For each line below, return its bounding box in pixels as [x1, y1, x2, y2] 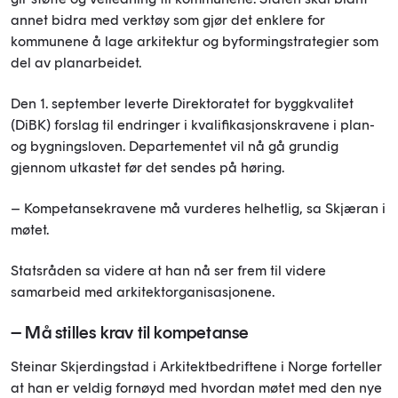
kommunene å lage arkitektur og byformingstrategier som [11, 32, 378, 50]
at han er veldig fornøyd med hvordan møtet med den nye [11, 378, 382, 396]
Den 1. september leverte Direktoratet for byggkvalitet [11, 94, 354, 112]
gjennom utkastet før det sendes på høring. [11, 158, 284, 176]
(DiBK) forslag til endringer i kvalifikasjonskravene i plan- [11, 115, 375, 133]
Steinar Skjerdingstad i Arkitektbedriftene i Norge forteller [11, 357, 382, 375]
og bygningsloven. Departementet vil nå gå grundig [11, 137, 338, 155]
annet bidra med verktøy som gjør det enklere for [11, 11, 325, 28]
